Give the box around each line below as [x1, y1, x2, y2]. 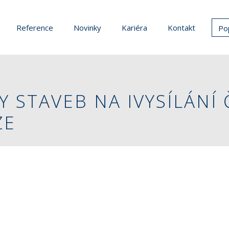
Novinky [74, 22, 101, 33]
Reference [16, 22, 53, 33]
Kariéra [122, 22, 147, 33]
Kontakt [168, 22, 195, 33]
